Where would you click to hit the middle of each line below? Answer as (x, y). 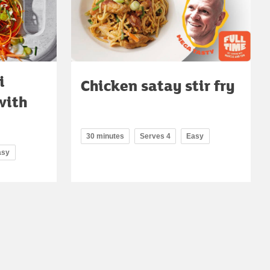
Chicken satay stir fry (158, 86)
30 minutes (105, 137)
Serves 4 (155, 137)
